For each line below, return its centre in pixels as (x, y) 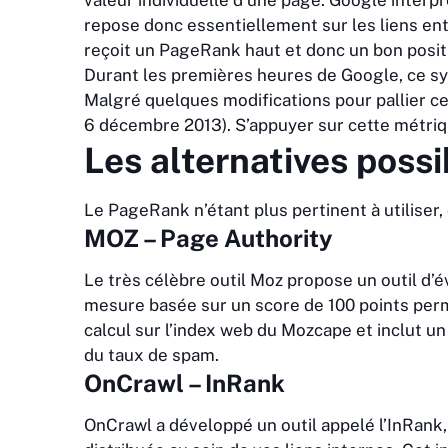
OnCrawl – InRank (184, 383)
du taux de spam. (151, 355)
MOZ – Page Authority (208, 238)
